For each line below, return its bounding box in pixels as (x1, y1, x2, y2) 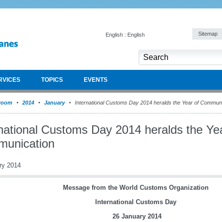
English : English (106, 32, 145, 38)
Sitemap (198, 31, 219, 37)
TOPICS (41, 76, 63, 83)
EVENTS (84, 76, 108, 83)
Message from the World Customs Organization (63, 184, 209, 191)
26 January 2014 (112, 213, 162, 220)
